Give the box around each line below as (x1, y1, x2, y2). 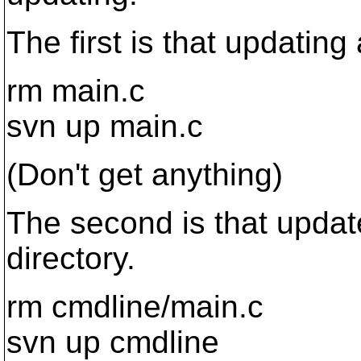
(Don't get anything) (6, 157, 283, 192)
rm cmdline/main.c (6, 289, 263, 324)
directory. (6, 241, 135, 276)
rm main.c (6, 73, 145, 108)
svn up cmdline (6, 325, 219, 359)
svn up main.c (6, 109, 203, 143)
